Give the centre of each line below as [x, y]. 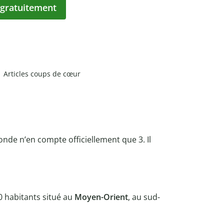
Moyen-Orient [101, 197]
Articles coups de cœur [42, 74]
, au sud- [144, 197]
